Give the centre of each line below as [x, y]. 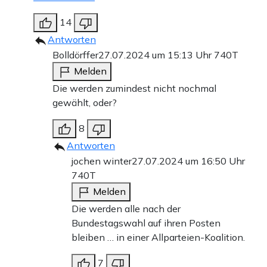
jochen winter [102, 161]
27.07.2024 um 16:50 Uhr [188, 161]
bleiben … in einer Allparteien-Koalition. [158, 237]
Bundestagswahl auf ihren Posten [146, 223]
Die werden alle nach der [126, 208]
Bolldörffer [75, 55]
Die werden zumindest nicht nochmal [134, 88]
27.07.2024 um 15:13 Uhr [156, 55]
